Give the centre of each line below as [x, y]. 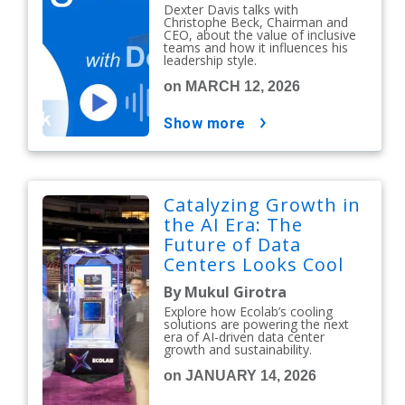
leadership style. [211, 61]
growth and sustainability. [238, 350]
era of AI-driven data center [245, 337]
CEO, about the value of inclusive [260, 35]
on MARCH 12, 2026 [232, 87]
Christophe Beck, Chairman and [256, 23]
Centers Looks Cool [254, 265]
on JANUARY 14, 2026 [240, 376]
